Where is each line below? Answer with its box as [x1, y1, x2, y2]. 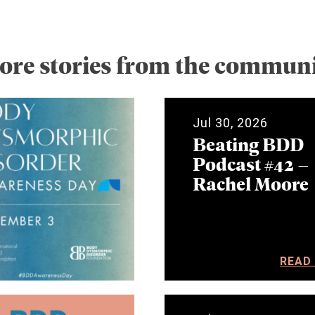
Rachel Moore [193, 170, 309, 197]
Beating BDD [193, 131, 304, 157]
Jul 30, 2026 [193, 115, 268, 131]
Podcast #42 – [193, 150, 309, 177]
